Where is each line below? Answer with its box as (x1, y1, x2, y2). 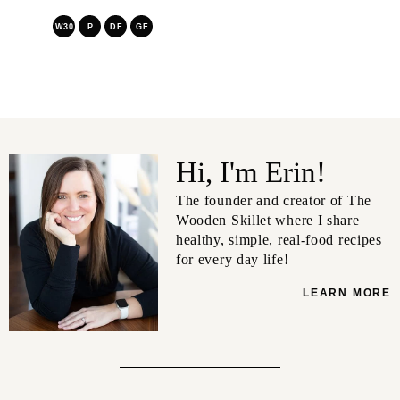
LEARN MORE (303, 287, 391, 300)
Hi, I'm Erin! (175, 156, 327, 189)
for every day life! (175, 252, 289, 268)
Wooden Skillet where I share (175, 212, 360, 229)
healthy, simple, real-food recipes (175, 232, 382, 248)
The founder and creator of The (175, 193, 371, 209)
